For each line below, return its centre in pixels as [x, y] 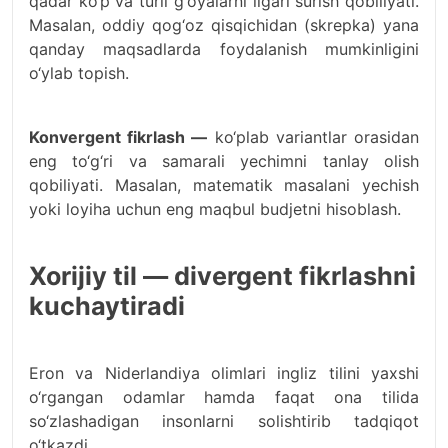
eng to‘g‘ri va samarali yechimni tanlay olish [224, 161]
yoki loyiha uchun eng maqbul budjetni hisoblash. [215, 209]
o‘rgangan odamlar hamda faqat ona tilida [224, 397]
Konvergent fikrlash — [118, 137]
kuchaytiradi [107, 306]
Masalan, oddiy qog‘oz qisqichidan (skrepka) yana [224, 25]
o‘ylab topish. [79, 73]
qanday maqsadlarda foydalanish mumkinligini [224, 49]
